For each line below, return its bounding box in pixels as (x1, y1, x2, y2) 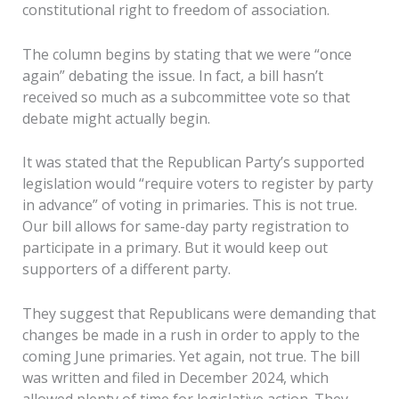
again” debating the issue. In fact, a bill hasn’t (21, 65, 323, 85)
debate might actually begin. (21, 108, 210, 128)
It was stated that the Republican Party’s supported (21, 152, 364, 173)
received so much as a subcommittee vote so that (21, 86, 350, 107)
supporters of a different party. (21, 259, 231, 280)
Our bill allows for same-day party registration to (21, 216, 349, 237)
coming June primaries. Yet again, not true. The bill (21, 346, 360, 367)
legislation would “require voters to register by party (21, 174, 373, 194)
